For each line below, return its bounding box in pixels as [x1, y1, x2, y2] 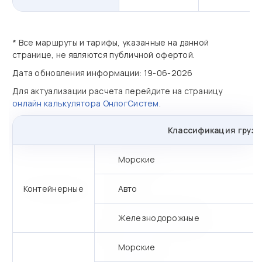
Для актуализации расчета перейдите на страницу [12, 85, 222, 96]
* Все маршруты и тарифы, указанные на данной [12, 37, 209, 48]
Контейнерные [23, 183, 84, 194]
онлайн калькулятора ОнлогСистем [12, 98, 159, 109]
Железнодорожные [118, 212, 199, 223]
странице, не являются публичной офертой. [12, 49, 195, 60]
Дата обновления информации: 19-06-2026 [12, 67, 193, 78]
